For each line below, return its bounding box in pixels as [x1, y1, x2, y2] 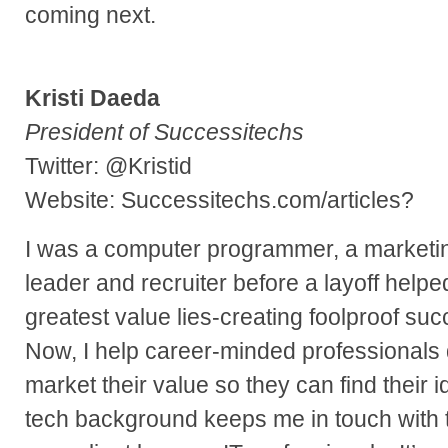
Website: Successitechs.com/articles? [25, 187, 414, 214]
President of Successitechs [25, 119, 304, 146]
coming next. [25, 2, 156, 29]
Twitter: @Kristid [25, 153, 192, 180]
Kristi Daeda [25, 85, 160, 112]
